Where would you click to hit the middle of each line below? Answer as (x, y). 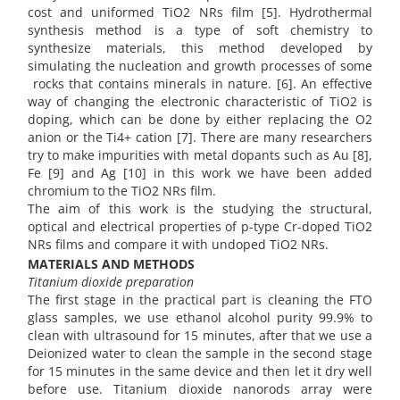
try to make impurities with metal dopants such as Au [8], (200, 155)
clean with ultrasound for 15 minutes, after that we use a (200, 335)
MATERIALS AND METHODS (111, 263)
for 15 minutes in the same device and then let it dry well (200, 371)
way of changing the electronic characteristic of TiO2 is (200, 102)
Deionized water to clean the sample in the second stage (200, 353)
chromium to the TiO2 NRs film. (122, 191)
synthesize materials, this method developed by (200, 48)
